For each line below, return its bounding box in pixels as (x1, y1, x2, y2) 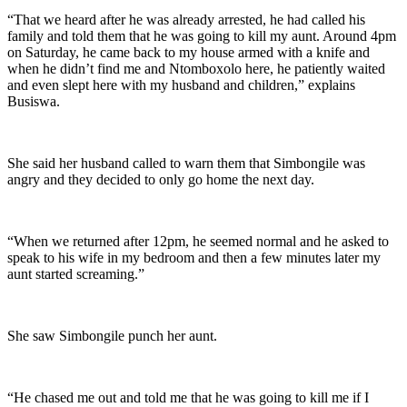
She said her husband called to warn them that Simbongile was (7, 155, 365, 172)
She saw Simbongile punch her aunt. (7, 328, 217, 344)
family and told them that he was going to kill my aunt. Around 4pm (7, 28, 396, 45)
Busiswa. (7, 94, 60, 110)
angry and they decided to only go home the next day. (7, 172, 314, 188)
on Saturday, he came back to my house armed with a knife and (7, 45, 370, 61)
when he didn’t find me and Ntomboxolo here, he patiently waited (7, 61, 385, 77)
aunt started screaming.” (7, 266, 144, 283)
